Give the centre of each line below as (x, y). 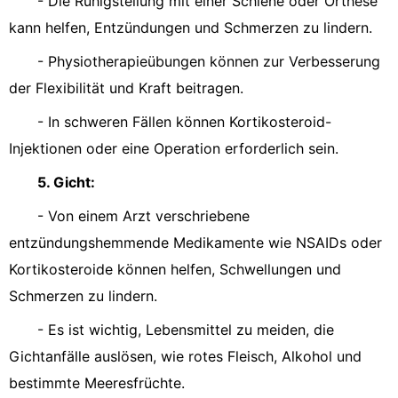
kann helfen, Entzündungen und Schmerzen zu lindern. (191, 28)
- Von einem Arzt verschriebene (143, 216)
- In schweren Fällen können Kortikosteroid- (184, 122)
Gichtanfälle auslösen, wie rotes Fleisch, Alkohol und (185, 356)
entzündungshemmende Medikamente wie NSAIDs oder (195, 243)
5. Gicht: (66, 182)
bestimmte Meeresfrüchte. (97, 383)
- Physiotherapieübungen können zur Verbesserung (209, 61)
